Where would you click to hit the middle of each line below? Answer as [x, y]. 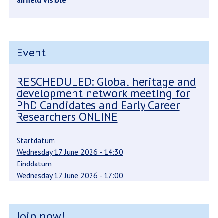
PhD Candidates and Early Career [98, 105]
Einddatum [34, 164]
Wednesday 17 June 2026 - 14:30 [70, 152]
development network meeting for [103, 93]
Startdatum [36, 140]
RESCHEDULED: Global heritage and [106, 82]
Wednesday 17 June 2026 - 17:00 [70, 175]
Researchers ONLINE [67, 117]
